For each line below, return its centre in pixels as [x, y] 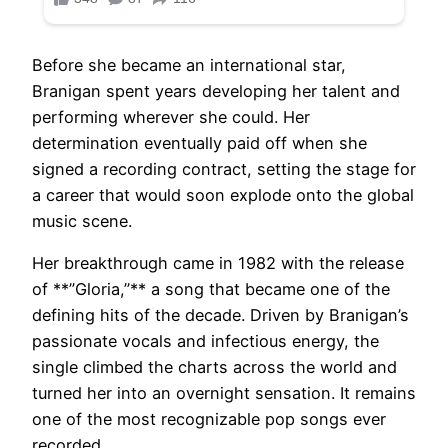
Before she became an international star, [189, 64]
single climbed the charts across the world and [214, 367]
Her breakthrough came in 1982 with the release [218, 263]
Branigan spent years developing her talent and [216, 90]
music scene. [82, 220]
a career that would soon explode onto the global [223, 194]
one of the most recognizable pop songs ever [209, 419]
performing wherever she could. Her [171, 116]
